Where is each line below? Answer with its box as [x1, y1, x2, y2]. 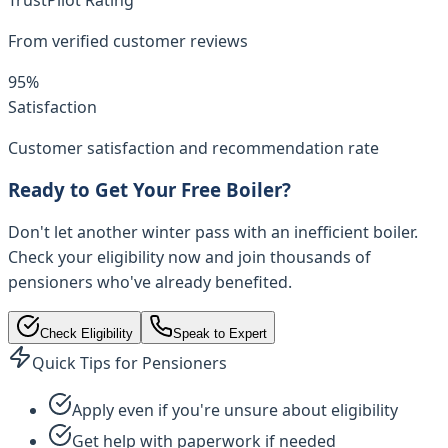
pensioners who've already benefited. [8, 271, 292, 293]
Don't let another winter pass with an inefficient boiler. [8, 221, 418, 243]
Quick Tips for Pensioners [32, 352, 227, 374]
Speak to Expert [173, 326, 267, 341]
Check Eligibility [40, 326, 133, 341]
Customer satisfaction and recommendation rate [8, 136, 379, 159]
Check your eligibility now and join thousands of [8, 246, 371, 268]
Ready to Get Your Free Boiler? [8, 177, 291, 203]
